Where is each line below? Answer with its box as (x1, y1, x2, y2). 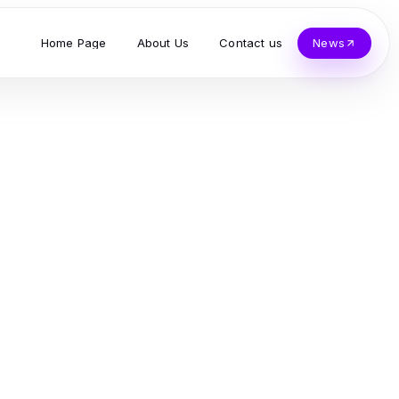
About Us (136, 35, 190, 50)
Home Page (40, 35, 107, 50)
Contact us (219, 35, 283, 50)
